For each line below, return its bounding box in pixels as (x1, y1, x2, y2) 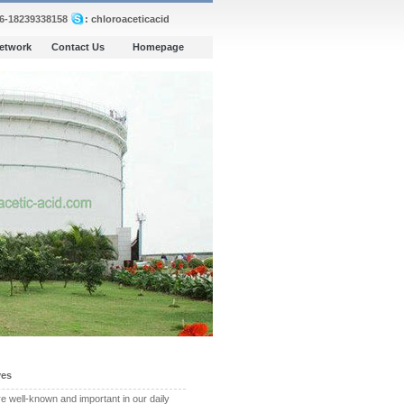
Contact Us (51, 41, 105, 52)
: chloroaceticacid (85, 14, 170, 24)
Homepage (133, 41, 184, 52)
